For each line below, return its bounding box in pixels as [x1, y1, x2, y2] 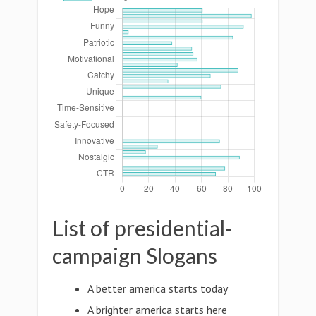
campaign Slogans [52, 243, 217, 268]
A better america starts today [87, 281, 229, 296]
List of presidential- [52, 215, 232, 241]
